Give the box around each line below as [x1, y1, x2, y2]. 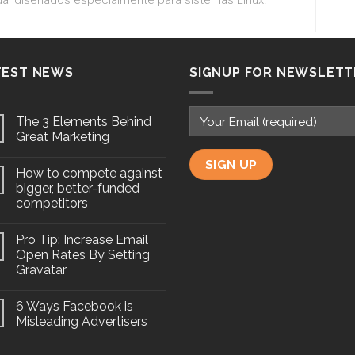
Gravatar [16, 261, 67, 277]
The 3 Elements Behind [16, 113, 151, 129]
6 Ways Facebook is [16, 298, 133, 314]
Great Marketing [16, 128, 109, 144]
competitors [16, 195, 88, 211]
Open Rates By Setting [16, 246, 150, 262]
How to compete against [16, 165, 162, 181]
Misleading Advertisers [16, 313, 147, 329]
